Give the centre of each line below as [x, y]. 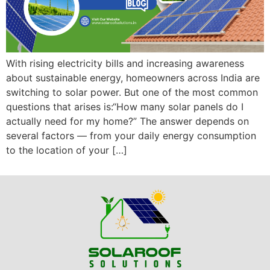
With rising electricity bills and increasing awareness [125, 63]
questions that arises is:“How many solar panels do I [125, 106]
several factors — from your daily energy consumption [131, 135]
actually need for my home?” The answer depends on [127, 121]
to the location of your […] [67, 150]
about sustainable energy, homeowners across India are [133, 77]
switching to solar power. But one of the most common [132, 92]
